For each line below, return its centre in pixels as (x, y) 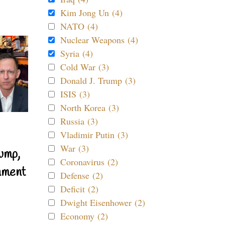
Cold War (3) (85, 67)
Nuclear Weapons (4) (99, 40)
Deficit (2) (79, 189)
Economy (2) (84, 216)
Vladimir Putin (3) (94, 135)
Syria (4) (77, 53)
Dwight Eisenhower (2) (103, 202)
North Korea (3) (90, 107)
